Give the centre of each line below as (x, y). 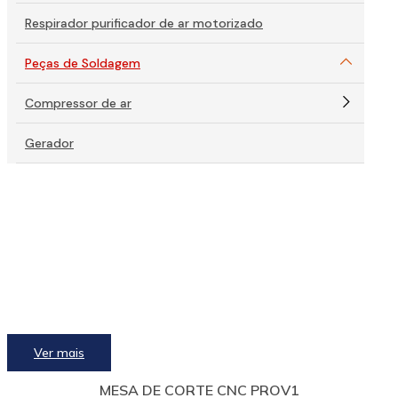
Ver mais (59, 353)
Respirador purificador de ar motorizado (144, 23)
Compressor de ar (78, 103)
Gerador (49, 143)
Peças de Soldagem (83, 63)
